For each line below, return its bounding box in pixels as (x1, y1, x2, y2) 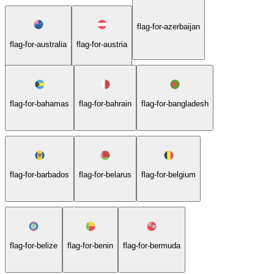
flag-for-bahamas (10, 98, 69, 108)
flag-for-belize (10, 240, 57, 250)
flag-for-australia (10, 39, 67, 49)
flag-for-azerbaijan (137, 22, 200, 32)
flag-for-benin (67, 240, 113, 250)
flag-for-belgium (141, 169, 196, 179)
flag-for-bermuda (123, 240, 180, 250)
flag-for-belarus (79, 169, 131, 179)
